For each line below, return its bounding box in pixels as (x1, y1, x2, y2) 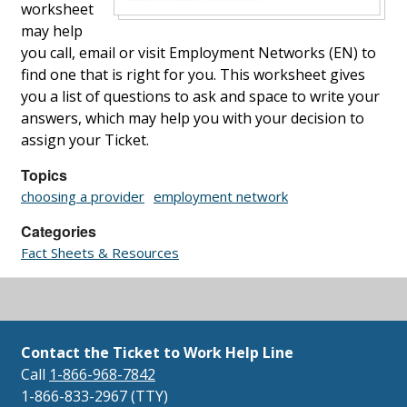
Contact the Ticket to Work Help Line (21, 342, 293, 362)
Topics (21, 164, 67, 185)
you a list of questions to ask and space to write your (21, 85, 380, 106)
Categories (21, 220, 96, 242)
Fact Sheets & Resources (21, 243, 179, 262)
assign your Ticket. (21, 129, 149, 150)
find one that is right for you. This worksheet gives (21, 64, 365, 84)
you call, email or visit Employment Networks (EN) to (21, 42, 376, 63)
